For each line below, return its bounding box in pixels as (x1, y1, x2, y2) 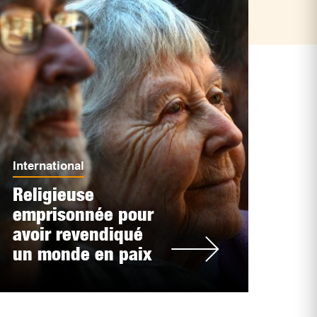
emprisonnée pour (12, 203, 154, 225)
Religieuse (12, 183, 94, 205)
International (12, 159, 84, 173)
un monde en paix (12, 243, 152, 265)
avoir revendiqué (12, 223, 143, 245)
